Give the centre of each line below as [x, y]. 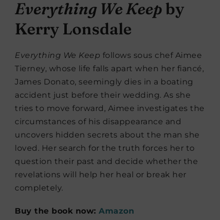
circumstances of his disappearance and [98, 121]
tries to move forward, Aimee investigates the [110, 108]
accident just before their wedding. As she [103, 95]
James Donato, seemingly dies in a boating [104, 82]
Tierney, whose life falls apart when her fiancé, [109, 68]
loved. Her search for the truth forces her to [105, 148]
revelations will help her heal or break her [101, 174]
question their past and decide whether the [106, 161]
